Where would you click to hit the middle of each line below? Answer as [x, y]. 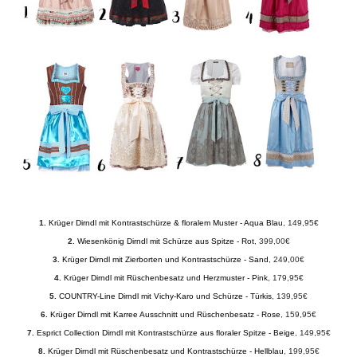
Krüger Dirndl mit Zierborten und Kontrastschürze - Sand [165, 259]
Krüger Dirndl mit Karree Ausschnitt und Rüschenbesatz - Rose [165, 314]
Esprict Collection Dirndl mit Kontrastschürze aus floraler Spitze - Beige [165, 332]
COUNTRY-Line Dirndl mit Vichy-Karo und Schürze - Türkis [165, 296]
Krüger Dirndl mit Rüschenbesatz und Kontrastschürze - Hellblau [165, 351]
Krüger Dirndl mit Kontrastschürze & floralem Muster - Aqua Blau [165, 222]
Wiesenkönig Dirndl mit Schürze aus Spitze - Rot [165, 241]
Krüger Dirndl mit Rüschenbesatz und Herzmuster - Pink [165, 277]
